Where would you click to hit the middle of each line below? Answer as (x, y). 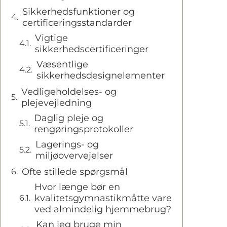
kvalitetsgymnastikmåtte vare (103, 198)
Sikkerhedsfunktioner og (79, 12)
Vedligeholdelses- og (69, 92)
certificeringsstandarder (77, 23)
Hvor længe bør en (77, 187)
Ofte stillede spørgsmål (75, 172)
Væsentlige (62, 64)
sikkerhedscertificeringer (92, 49)
